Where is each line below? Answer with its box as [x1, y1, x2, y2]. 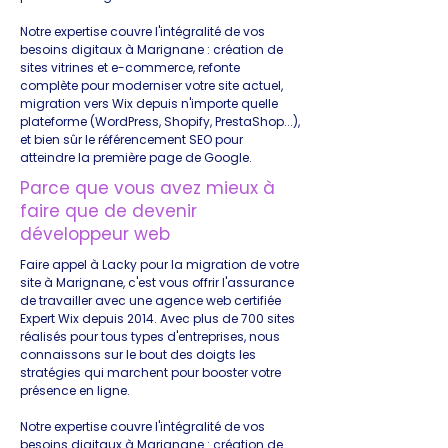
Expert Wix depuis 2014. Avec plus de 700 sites [20, 310, 295, 327]
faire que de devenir [20, 199, 197, 223]
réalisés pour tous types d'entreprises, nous [20, 328, 280, 345]
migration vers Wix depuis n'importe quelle [20, 95, 278, 112]
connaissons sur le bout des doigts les [20, 346, 256, 363]
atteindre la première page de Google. [20, 149, 252, 166]
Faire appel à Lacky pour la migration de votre [20, 256, 299, 273]
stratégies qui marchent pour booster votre [20, 364, 281, 381]
